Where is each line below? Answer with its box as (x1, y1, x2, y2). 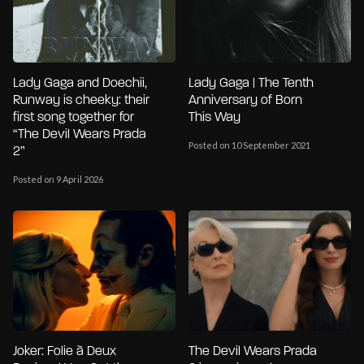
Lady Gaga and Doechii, (13, 77, 147, 91)
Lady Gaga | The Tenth (188, 77, 314, 91)
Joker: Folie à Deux (13, 344, 116, 358)
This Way (188, 111, 240, 125)
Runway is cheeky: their (13, 94, 149, 108)
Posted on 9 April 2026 (13, 174, 103, 185)
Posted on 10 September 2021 (188, 140, 310, 151)
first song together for (13, 111, 134, 125)
